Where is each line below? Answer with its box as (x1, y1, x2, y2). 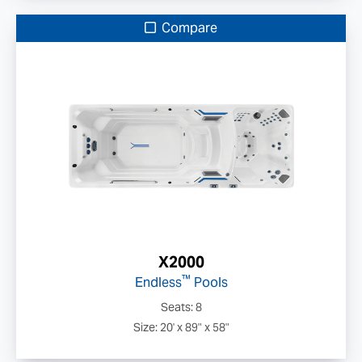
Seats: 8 (160, 300, 202, 314)
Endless (134, 274, 182, 291)
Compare (158, 19, 217, 36)
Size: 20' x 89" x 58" (133, 320, 229, 335)
